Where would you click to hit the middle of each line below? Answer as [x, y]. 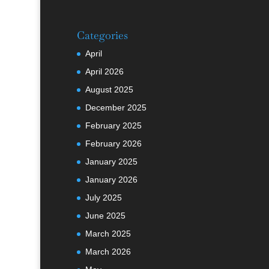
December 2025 [116, 108]
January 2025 [111, 162]
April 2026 [104, 72]
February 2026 [113, 144]
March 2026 [108, 252]
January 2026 [111, 180]
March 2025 [108, 234]
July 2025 [103, 198]
